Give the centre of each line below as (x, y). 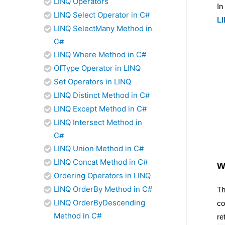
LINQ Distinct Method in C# (102, 95)
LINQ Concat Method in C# (101, 162)
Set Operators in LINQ (92, 82)
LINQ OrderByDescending (99, 203)
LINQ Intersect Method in (98, 122)
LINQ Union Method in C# (99, 148)
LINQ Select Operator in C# (102, 15)
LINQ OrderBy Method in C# (103, 189)
